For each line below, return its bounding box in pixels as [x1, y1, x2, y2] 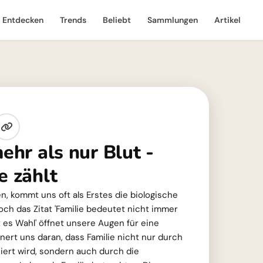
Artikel [214, 15, 241, 25]
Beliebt [103, 15, 131, 25]
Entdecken [2, 15, 43, 25]
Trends [60, 15, 86, 25]
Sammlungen [147, 15, 198, 25]
